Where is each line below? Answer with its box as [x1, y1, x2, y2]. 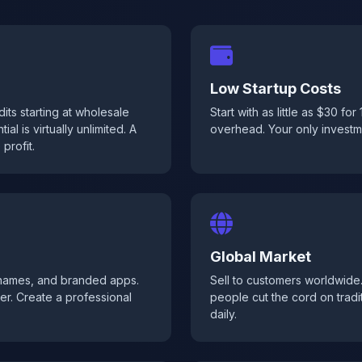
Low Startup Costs [210, 80, 341, 97]
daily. [210, 307, 237, 321]
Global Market [210, 248, 311, 265]
